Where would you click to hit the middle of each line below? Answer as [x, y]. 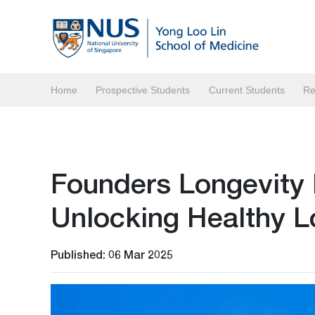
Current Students [246, 90]
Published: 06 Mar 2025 [112, 254]
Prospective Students [143, 90]
